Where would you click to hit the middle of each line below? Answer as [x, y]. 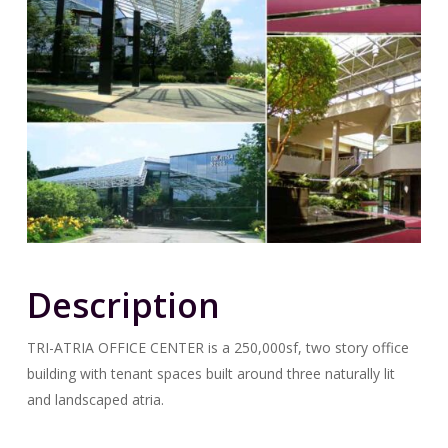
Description [123, 304]
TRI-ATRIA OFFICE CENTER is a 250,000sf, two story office [217, 347]
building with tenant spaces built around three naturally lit [210, 373]
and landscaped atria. [95, 399]
